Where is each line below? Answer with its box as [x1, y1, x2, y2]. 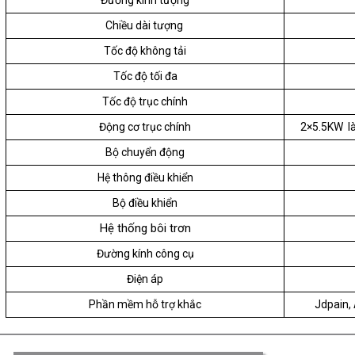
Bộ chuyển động [105, 146, 185, 159]
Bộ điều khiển [113, 197, 177, 210]
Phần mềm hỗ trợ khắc [89, 298, 201, 311]
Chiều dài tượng [105, 19, 185, 32]
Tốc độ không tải [104, 44, 186, 58]
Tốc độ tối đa [113, 70, 177, 83]
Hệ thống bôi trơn [99, 221, 191, 236]
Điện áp [127, 273, 163, 286]
